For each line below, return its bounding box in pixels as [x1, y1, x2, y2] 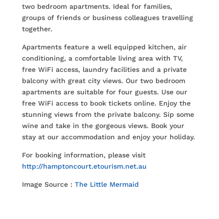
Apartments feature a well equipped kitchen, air [22, 43, 187, 51]
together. [22, 25, 52, 33]
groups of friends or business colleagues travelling [22, 14, 193, 22]
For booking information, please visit [22, 151, 146, 159]
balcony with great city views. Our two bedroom [22, 77, 185, 85]
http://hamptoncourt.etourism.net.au [22, 162, 147, 171]
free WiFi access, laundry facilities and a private [22, 66, 187, 74]
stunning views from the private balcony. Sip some [22, 110, 194, 119]
